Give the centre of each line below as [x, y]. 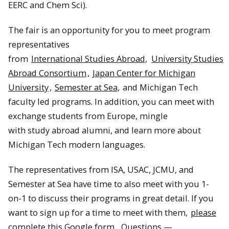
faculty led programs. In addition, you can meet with [111, 101]
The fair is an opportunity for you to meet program [109, 30]
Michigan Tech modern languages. [77, 144]
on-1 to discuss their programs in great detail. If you [111, 198]
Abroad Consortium [47, 73]
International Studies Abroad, [89, 59]
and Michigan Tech [159, 87]
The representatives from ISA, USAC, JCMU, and [101, 169]
